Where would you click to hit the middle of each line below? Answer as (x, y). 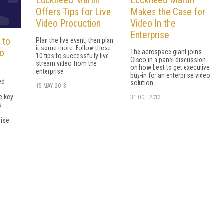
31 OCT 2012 (146, 97)
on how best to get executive (170, 67)
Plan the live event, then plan (75, 40)
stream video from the (66, 63)
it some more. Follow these (73, 48)
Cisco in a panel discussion (168, 59)
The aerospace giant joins (166, 52)
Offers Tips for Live (73, 11)
